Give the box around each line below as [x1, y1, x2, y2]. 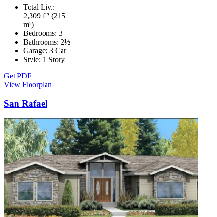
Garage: [23, 46, 49, 55]
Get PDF [4, 71, 31, 80]
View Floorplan [4, 80, 52, 89]
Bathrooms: [23, 37, 61, 46]
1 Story [43, 55, 65, 63]
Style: [23, 55, 43, 63]
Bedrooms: [23, 29, 59, 37]
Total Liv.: [23, 2, 55, 11]
